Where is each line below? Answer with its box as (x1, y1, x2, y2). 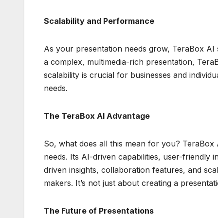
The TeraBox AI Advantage (44, 111, 150, 121)
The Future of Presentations (44, 206, 154, 216)
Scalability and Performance (44, 16, 154, 26)
